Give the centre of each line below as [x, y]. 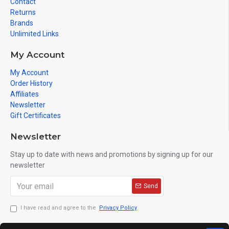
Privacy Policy [118, 208]
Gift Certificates [36, 116]
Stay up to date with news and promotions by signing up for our [112, 154]
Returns [23, 12]
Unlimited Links [35, 34]
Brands [22, 23]
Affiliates [25, 94]
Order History [31, 83]
